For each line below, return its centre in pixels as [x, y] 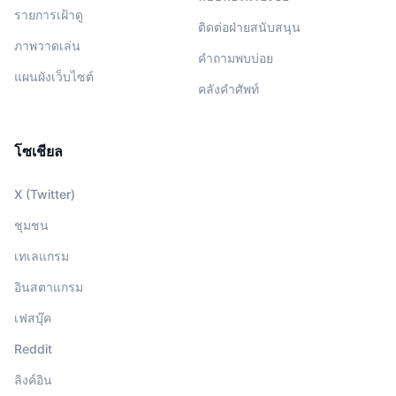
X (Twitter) [45, 194]
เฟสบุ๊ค [33, 317]
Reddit [33, 348]
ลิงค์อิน [33, 379]
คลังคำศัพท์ [228, 88]
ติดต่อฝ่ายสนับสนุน [249, 27]
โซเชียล [38, 151]
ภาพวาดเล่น [47, 45]
